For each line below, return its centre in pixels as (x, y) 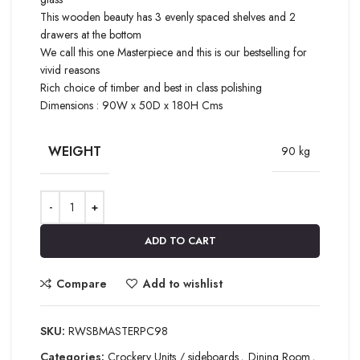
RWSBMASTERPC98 (118, 331)
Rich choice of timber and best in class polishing (151, 87)
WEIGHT (75, 152)
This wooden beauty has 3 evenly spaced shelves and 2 (168, 16)
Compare (82, 283)
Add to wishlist (182, 283)
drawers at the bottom (91, 34)
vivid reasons (70, 70)
